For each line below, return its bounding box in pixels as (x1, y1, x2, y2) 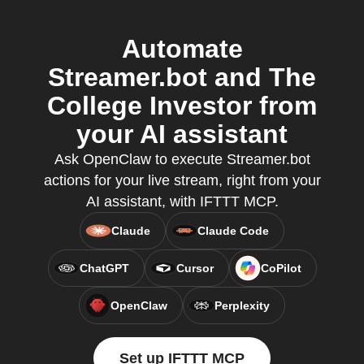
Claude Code (197, 224, 269, 237)
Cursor (175, 262, 214, 275)
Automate (121, 34, 243, 63)
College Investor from (47, 91, 317, 120)
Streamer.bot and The (48, 63, 316, 92)
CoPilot (260, 262, 301, 275)
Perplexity (214, 299, 270, 312)
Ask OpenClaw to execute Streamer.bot (54, 151, 310, 167)
